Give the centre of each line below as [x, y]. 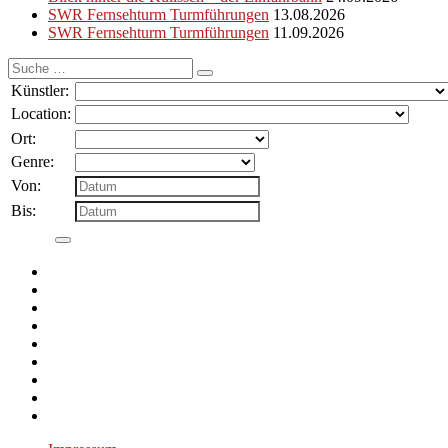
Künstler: [40, 90]
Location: [41, 113]
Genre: [32, 161]
